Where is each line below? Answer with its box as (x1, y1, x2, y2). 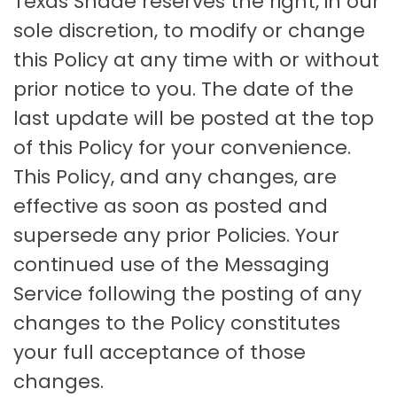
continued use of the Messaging (13, 251, 330, 279)
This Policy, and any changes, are (13, 163, 337, 191)
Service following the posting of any (13, 280, 362, 308)
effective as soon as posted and (13, 192, 328, 221)
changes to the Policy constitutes (13, 309, 340, 338)
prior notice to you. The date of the (13, 75, 354, 104)
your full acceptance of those (13, 339, 306, 367)
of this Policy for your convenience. (13, 134, 351, 162)
